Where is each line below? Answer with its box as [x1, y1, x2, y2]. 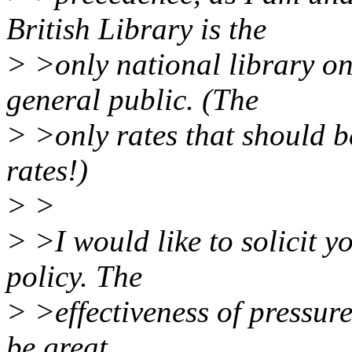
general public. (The [6, 82, 258, 117]
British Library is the [6, 12, 266, 46]
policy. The [6, 259, 142, 294]
